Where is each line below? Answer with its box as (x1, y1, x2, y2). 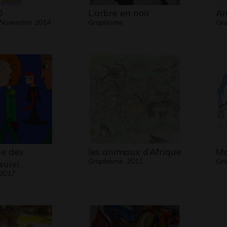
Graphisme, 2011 (88, 157, 143, 166)
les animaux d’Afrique (88, 146, 181, 158)
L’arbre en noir (88, 7, 150, 19)
